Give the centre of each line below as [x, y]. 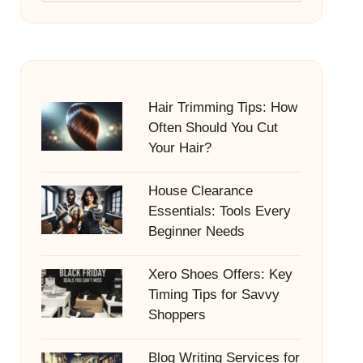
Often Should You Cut [213, 128]
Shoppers [177, 315]
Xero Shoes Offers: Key [220, 274]
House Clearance [200, 191]
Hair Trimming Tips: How [222, 107]
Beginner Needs [196, 231]
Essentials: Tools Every [219, 211]
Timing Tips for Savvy [214, 295]
